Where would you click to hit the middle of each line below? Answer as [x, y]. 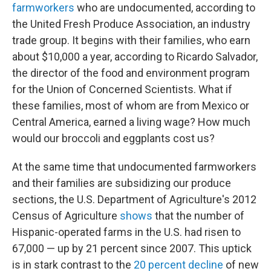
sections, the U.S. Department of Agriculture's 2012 [134, 200]
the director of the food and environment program [131, 73]
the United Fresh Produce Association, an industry [131, 24]
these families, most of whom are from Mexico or [131, 106]
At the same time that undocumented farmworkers [134, 167]
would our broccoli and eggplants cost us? [113, 139]
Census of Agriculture [66, 216]
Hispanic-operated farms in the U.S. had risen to [126, 232]
